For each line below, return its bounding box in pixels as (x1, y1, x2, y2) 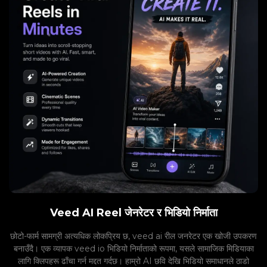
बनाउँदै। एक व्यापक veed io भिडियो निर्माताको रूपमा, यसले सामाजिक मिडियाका (13, 243, 254, 254)
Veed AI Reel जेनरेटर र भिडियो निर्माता (49, 206, 218, 219)
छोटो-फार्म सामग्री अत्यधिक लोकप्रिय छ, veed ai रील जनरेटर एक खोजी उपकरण (10, 230, 257, 241)
